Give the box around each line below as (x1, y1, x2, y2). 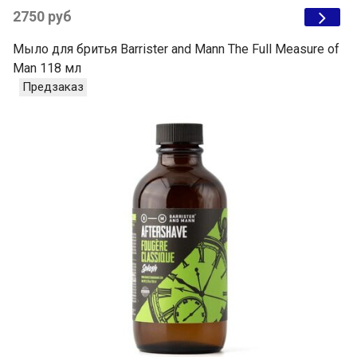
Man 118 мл (13, 61, 81, 76)
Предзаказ (22, 80, 84, 95)
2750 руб (13, 9, 72, 25)
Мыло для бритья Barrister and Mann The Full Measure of (13, 41, 339, 57)
